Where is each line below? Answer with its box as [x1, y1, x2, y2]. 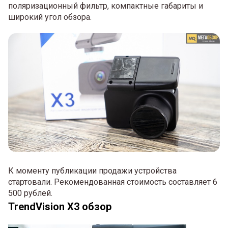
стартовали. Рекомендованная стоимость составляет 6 [8, 177, 217, 187]
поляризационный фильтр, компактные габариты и [8, 1, 203, 11]
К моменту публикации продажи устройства [8, 165, 177, 176]
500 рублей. [8, 188, 52, 198]
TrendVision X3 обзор [8, 200, 111, 213]
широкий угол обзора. [8, 12, 92, 22]
